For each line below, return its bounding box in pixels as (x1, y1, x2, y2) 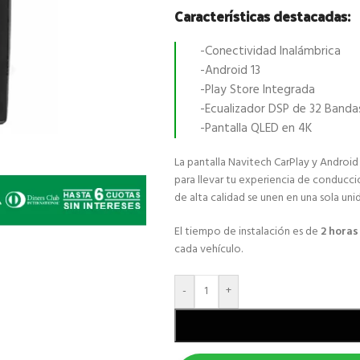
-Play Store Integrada (199, 80, 315, 100)
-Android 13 (199, 61, 260, 80)
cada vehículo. (174, 240, 243, 259)
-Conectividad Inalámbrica (199, 42, 341, 61)
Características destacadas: (174, 2, 350, 29)
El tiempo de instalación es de (174, 223, 321, 241)
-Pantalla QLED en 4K (199, 119, 312, 138)
